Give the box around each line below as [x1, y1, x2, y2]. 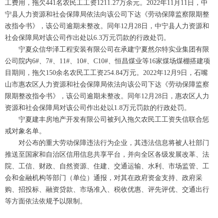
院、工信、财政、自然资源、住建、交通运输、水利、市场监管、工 [5, 163, 209, 170]
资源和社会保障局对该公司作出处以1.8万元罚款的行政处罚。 [5, 104, 191, 111]
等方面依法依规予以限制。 [5, 198, 87, 205]
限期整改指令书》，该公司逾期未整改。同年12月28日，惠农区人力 [5, 92, 209, 100]
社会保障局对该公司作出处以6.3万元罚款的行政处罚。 [5, 34, 170, 41]
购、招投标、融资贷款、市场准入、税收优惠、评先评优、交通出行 [5, 186, 209, 193]
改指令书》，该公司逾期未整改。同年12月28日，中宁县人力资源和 [5, 22, 209, 30]
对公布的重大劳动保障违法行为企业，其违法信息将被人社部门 [5, 139, 209, 146]
